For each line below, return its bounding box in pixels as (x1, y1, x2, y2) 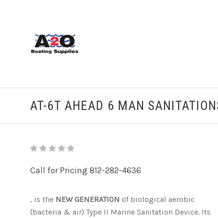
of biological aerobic (122, 195, 195, 204)
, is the (30, 195, 55, 204)
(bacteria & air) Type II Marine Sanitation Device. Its (30, 207, 211, 217)
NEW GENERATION (55, 195, 120, 204)
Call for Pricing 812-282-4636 (30, 165, 141, 175)
